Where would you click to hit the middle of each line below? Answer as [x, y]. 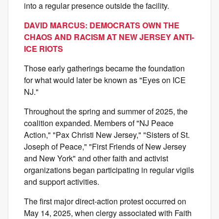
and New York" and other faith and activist [96, 158]
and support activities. [62, 182]
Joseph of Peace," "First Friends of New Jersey [105, 147]
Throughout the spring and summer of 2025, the [106, 111]
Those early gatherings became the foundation [104, 68]
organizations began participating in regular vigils [109, 170]
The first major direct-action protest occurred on [105, 201]
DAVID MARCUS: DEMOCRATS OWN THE [102, 25]
